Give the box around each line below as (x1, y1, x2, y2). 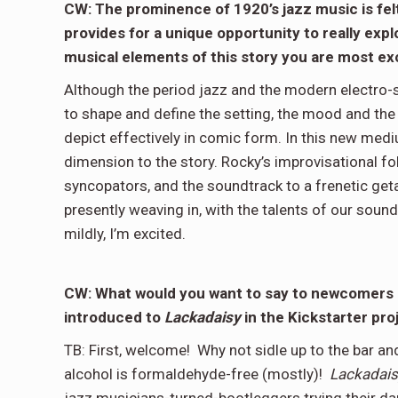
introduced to (64, 308, 164, 326)
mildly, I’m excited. (64, 225, 186, 243)
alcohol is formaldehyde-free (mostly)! (64, 365, 330, 383)
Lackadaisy (164, 308, 241, 326)
